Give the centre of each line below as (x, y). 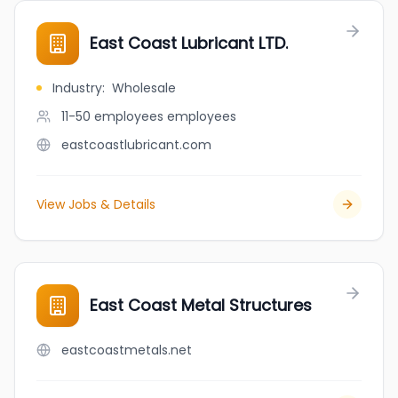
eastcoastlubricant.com (136, 145)
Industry (77, 88)
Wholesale (144, 88)
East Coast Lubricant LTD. (189, 43)
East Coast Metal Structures (201, 305)
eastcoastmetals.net (127, 350)
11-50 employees (112, 116)
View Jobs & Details (96, 204)
